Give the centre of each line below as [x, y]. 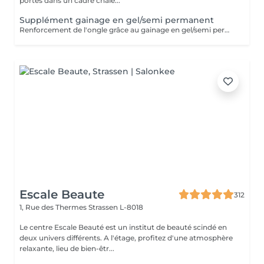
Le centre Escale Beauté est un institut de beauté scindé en [123, 227]
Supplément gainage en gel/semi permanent [117, 20]
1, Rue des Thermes [54, 207]
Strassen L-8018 [116, 207]
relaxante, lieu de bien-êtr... [67, 248]
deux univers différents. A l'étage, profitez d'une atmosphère [62, 238]
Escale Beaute [62, 194]
